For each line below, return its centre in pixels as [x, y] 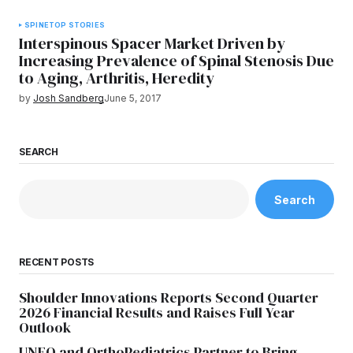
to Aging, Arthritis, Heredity [117, 78]
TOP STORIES [76, 25]
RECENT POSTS [57, 262]
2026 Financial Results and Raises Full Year [157, 313]
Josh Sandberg [69, 98]
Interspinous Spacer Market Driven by [152, 43]
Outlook [45, 328]
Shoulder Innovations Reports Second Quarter [169, 298]
